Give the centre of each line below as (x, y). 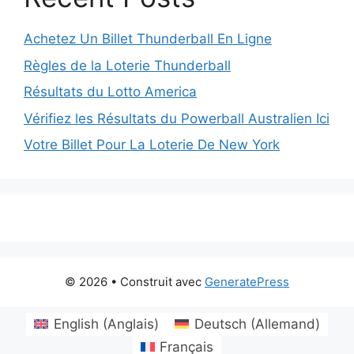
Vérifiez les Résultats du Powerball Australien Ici (177, 118)
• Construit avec (158, 282)
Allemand (285, 324)
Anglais (131, 324)
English (76, 324)
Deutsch (220, 324)
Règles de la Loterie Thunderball (127, 65)
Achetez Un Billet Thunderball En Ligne (148, 39)
